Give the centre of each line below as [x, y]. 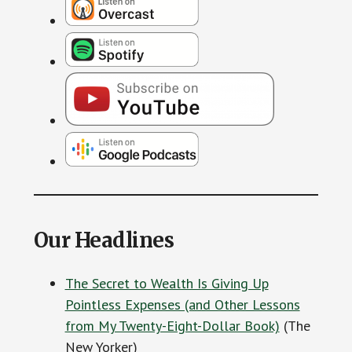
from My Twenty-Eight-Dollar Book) [172, 325]
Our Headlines [104, 240]
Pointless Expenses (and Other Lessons [182, 304]
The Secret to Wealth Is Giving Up [167, 283]
